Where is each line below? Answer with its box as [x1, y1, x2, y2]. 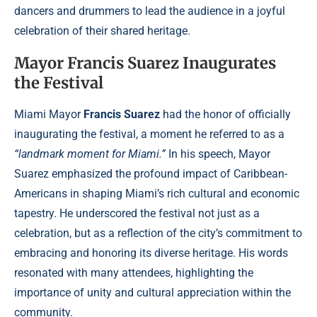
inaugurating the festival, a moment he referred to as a [14, 127, 284, 142]
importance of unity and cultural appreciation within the [14, 286, 291, 300]
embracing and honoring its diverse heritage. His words [14, 246, 288, 260]
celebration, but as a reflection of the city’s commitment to [14, 226, 302, 241]
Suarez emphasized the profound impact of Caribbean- [14, 167, 287, 181]
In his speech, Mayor [166, 147, 270, 161]
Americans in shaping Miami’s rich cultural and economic [14, 187, 299, 201]
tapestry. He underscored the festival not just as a [14, 207, 260, 221]
